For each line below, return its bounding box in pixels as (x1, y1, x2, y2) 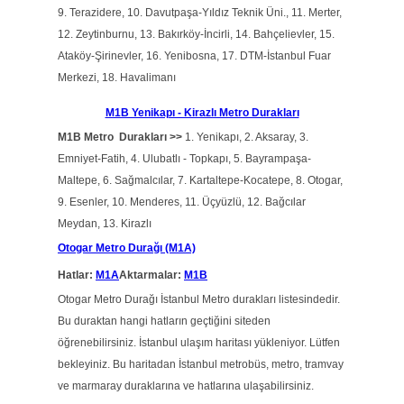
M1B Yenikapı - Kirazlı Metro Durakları (105, 106, 299, 119)
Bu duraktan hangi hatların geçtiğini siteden (58, 315, 271, 327)
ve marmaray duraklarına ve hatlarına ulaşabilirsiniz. (58, 380, 314, 392)
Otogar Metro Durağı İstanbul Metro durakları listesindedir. (58, 293, 340, 306)
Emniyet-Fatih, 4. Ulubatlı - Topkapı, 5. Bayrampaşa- (58, 152, 311, 165)
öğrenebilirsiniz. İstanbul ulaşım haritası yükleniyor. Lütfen (58, 336, 340, 349)
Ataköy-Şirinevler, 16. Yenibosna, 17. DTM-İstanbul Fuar (58, 50, 331, 62)
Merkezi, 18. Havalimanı (58, 71, 176, 84)
